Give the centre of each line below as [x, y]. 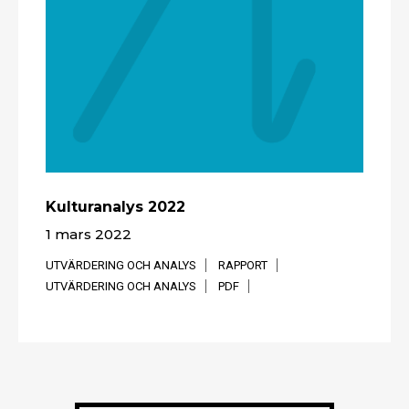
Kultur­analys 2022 [115, 206]
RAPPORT [243, 265]
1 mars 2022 [89, 234]
